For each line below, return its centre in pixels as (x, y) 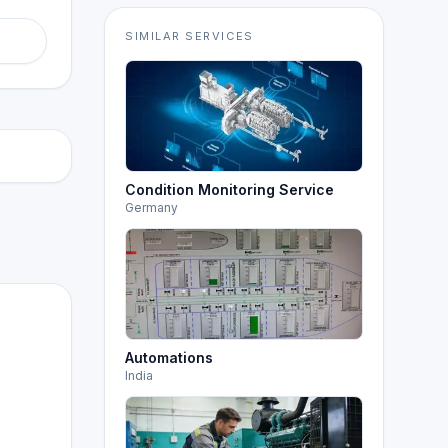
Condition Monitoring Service (229, 189)
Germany (151, 207)
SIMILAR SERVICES (189, 36)
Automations (169, 357)
